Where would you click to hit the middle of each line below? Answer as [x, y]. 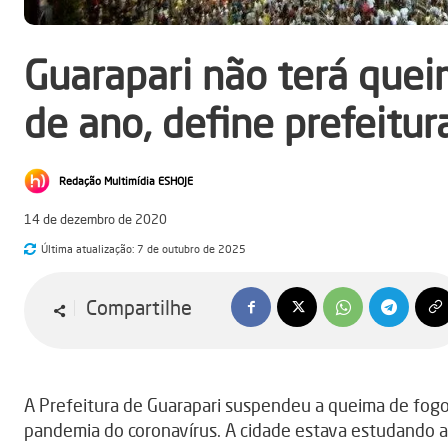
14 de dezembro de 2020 [95, 219]
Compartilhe [139, 308]
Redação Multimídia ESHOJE [126, 181]
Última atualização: [87, 248]
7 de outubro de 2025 [191, 248]
